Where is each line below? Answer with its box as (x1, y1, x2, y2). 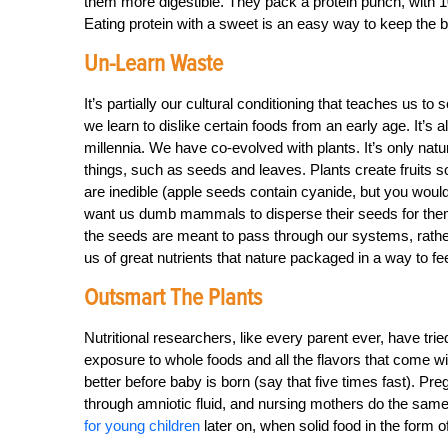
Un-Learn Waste (84, 49, 223, 78)
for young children (84, 417, 200, 434)
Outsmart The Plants (84, 283, 262, 312)
